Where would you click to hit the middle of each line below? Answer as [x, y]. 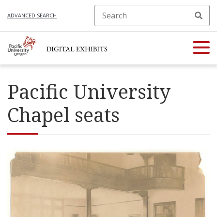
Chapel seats [63, 115]
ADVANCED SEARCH [32, 15]
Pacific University [89, 91]
